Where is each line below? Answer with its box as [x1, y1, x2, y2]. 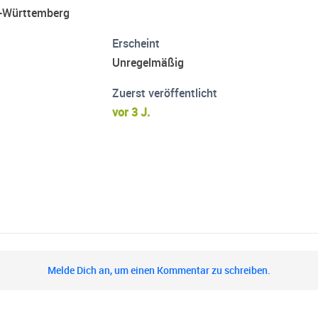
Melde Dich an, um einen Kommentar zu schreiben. [48, 264, 270, 278]
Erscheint [112, 35, 160, 52]
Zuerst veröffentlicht [112, 85, 218, 102]
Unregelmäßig [112, 55, 185, 71]
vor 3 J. [112, 104, 150, 121]
